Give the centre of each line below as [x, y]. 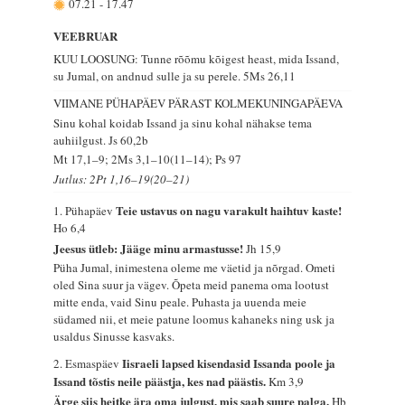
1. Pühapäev [85, 211]
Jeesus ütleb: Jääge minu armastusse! [150, 248]
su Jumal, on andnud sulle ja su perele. [149, 75]
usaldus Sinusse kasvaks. [114, 337]
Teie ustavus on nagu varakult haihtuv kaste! [229, 211]
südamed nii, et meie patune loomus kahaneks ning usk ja [194, 320]
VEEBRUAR [86, 36]
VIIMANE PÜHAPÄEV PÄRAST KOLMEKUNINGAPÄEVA [198, 104]
